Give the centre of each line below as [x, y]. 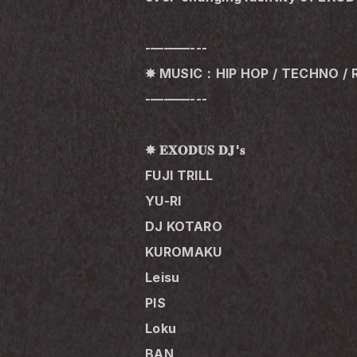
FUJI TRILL [179, 175]
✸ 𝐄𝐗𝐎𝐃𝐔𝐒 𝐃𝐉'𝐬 [195, 149]
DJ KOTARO [184, 226]
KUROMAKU [184, 251]
